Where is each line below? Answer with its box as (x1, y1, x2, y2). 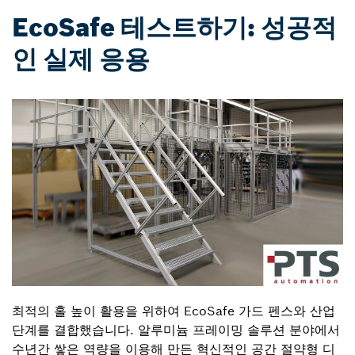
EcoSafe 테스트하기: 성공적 (12, 12, 337, 44)
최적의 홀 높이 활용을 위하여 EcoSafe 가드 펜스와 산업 (12, 303, 335, 319)
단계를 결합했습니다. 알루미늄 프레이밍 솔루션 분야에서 (12, 322, 340, 338)
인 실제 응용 (12, 44, 150, 76)
